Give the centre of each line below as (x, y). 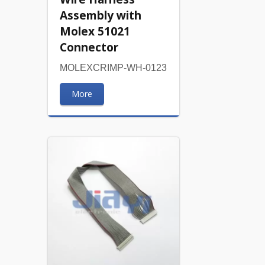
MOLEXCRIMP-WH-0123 (113, 67)
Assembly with (100, 15)
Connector (89, 47)
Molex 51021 (95, 31)
